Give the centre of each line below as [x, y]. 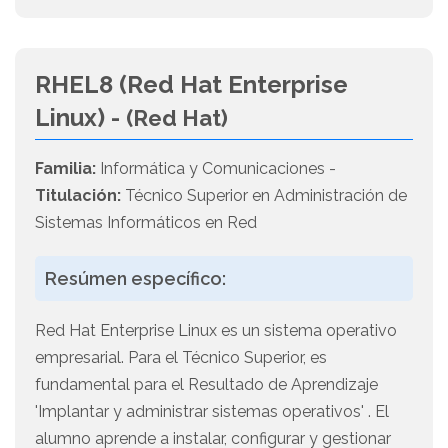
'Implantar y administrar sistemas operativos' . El [212, 412]
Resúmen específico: [135, 279]
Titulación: [78, 196]
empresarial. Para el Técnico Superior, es [181, 358]
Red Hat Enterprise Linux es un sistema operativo [216, 331]
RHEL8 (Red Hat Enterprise [191, 85]
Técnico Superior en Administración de [264, 196]
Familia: [65, 169]
